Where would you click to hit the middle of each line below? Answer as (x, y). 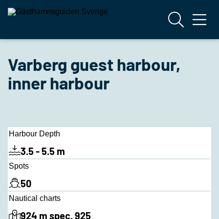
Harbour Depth (34, 134)
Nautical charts (35, 198)
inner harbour (59, 83)
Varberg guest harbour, (94, 64)
